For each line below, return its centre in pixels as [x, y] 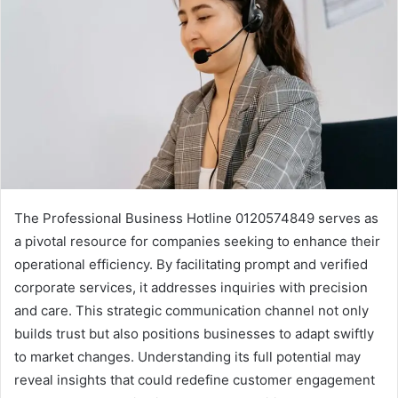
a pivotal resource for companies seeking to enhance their [197, 242]
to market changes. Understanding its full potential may [187, 357]
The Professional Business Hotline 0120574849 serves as [196, 219]
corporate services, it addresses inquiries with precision [191, 288]
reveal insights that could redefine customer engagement [195, 380]
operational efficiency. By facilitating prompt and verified [191, 265]
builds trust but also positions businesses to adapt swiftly [194, 334]
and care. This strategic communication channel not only [191, 311]
